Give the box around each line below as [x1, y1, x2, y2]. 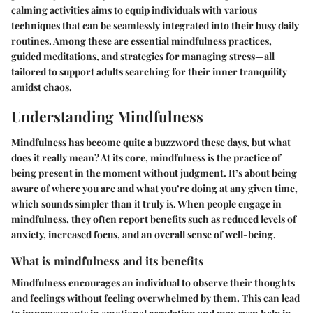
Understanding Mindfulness [11, 105, 203, 126]
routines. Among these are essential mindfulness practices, [11, 34, 272, 48]
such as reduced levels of [186, 212, 296, 226]
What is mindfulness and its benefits [11, 253, 204, 268]
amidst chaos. [11, 80, 72, 94]
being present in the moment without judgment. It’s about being [11, 166, 297, 180]
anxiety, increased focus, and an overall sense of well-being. [11, 228, 276, 241]
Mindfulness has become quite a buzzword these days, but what [11, 136, 291, 149]
